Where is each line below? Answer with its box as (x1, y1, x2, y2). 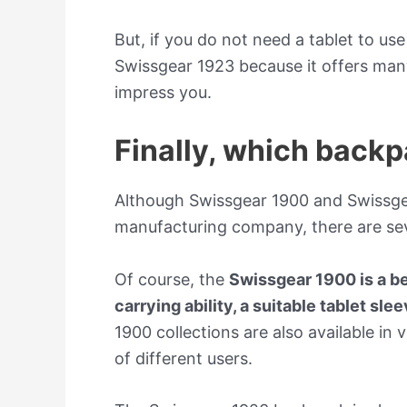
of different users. (114, 348, 253, 368)
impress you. (114, 82, 212, 102)
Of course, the (114, 269, 229, 289)
